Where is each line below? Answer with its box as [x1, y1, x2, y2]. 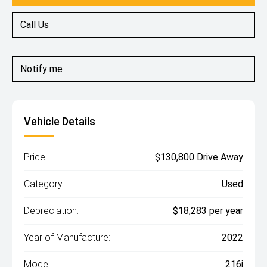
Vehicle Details [24, 115, 95, 128]
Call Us [20, 19, 49, 30]
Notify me [20, 63, 63, 74]
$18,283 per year [173, 205, 243, 216]
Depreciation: [24, 205, 79, 216]
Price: [24, 151, 47, 163]
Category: [24, 178, 64, 190]
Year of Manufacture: [24, 232, 110, 243]
